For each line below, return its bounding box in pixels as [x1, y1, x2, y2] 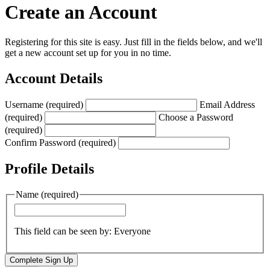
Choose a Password [159, 111, 233, 122]
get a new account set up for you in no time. [5, 47, 171, 58]
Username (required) [5, 99, 83, 110]
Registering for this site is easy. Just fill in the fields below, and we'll [5, 36, 262, 47]
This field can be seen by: [14, 225, 114, 236]
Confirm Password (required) [5, 137, 116, 148]
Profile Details [5, 161, 94, 177]
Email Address [199, 99, 255, 110]
